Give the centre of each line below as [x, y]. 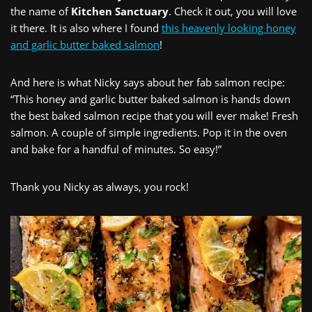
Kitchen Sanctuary [120, 11]
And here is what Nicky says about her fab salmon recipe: [148, 83]
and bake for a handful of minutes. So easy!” [116, 149]
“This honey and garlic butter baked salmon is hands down [150, 99]
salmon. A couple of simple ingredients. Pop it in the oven [149, 133]
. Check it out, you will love [233, 11]
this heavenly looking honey [229, 28]
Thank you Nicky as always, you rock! [100, 187]
